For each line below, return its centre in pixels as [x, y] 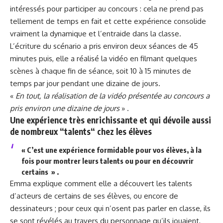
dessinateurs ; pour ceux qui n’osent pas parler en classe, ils [110, 208]
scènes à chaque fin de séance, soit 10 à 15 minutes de [101, 71]
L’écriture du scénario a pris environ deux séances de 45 [104, 46]
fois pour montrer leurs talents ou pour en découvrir [107, 161]
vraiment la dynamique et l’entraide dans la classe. [96, 34]
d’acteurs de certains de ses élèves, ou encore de [94, 196]
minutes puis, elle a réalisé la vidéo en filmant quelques [104, 59]
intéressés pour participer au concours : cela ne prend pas [107, 9]
